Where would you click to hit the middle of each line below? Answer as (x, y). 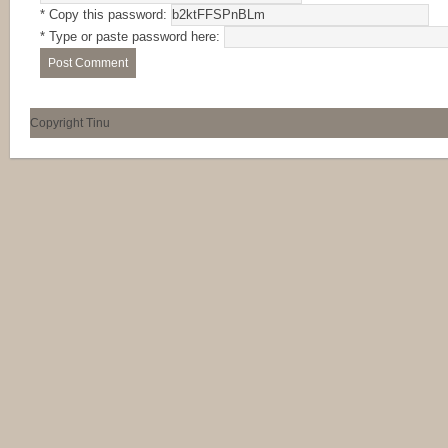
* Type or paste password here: (132, 36)
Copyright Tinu (70, 122)
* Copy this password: (105, 14)
